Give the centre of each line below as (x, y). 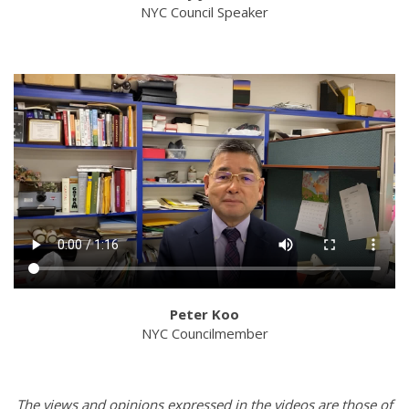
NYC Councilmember (204, 334)
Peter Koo (204, 315)
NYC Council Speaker (204, 12)
